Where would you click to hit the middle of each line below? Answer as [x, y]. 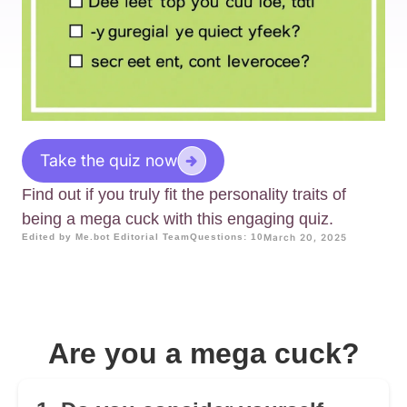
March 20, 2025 [305, 238]
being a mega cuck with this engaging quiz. [178, 219]
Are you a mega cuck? [203, 354]
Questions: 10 [227, 237]
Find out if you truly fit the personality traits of [184, 195]
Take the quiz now [109, 161]
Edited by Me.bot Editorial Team [106, 237]
